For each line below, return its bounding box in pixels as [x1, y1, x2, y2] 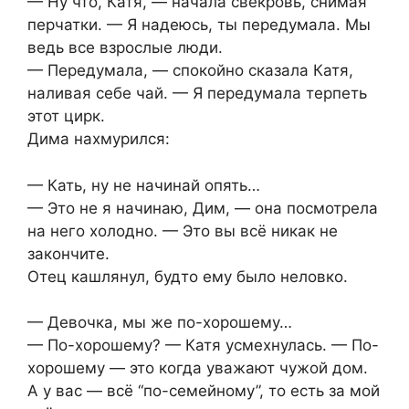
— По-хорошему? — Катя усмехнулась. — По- [27, 336, 379, 355]
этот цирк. [27, 107, 105, 126]
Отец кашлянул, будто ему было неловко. [27, 267, 348, 286]
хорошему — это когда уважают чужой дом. [27, 359, 368, 378]
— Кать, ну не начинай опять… [27, 175, 260, 194]
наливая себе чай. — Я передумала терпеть [27, 84, 367, 103]
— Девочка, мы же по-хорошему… [27, 313, 292, 332]
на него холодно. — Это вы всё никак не [27, 221, 338, 240]
